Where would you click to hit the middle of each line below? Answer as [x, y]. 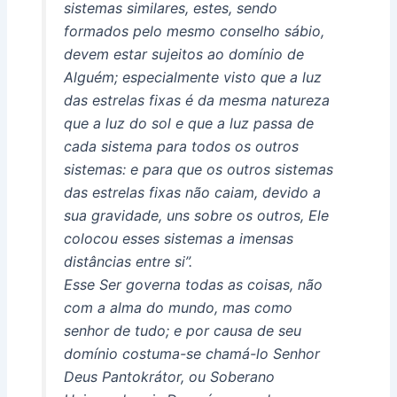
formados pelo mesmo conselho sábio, [194, 31]
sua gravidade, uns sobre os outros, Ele [196, 215]
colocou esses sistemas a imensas [178, 238]
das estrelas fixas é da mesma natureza [196, 100]
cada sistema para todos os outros [181, 146]
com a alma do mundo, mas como [178, 307]
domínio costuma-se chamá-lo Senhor [191, 353]
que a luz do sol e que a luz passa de [188, 123]
